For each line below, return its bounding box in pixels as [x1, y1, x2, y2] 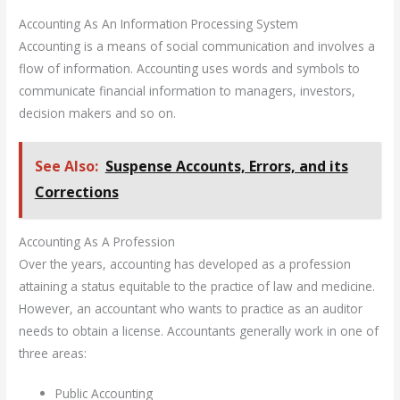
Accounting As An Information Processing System [19, 14, 299, 32]
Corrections [34, 182, 119, 203]
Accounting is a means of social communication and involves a [19, 37, 376, 54]
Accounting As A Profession [19, 232, 176, 250]
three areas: [19, 344, 87, 362]
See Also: [34, 156, 98, 177]
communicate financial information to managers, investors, [19, 81, 356, 99]
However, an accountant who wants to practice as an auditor [19, 299, 363, 317]
